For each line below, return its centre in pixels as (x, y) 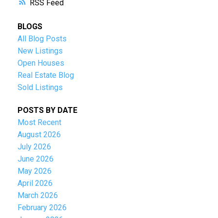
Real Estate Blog (45, 75)
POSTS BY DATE (47, 110)
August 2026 (39, 135)
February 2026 (42, 208)
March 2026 (37, 196)
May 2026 (34, 171)
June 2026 (35, 159)
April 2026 (35, 183)
